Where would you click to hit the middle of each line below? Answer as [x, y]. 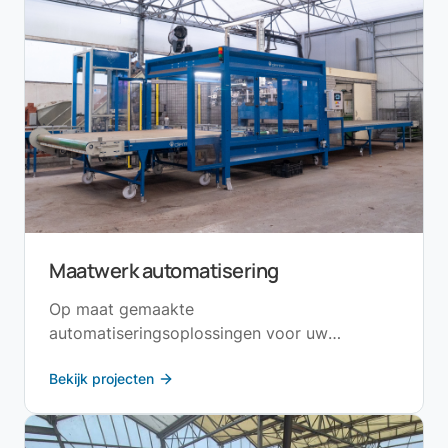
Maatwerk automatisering [164, 271]
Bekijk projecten [101, 379]
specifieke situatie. [119, 357]
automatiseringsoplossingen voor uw [188, 333]
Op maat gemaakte [121, 309]
